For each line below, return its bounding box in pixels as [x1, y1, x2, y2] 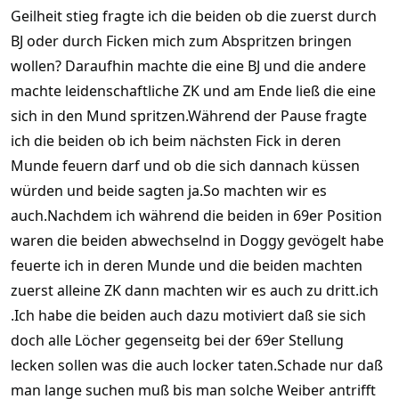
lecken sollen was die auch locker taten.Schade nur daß [11, 355, 383, 376]
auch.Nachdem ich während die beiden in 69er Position [11, 206, 382, 226]
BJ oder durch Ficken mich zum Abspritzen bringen [11, 31, 352, 52]
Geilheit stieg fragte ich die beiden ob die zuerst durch [11, 6, 377, 27]
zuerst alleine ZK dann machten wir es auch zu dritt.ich [11, 281, 379, 301]
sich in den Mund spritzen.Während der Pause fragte [11, 106, 367, 126]
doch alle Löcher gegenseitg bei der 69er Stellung [11, 330, 344, 351]
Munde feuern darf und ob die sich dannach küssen [11, 156, 360, 176]
